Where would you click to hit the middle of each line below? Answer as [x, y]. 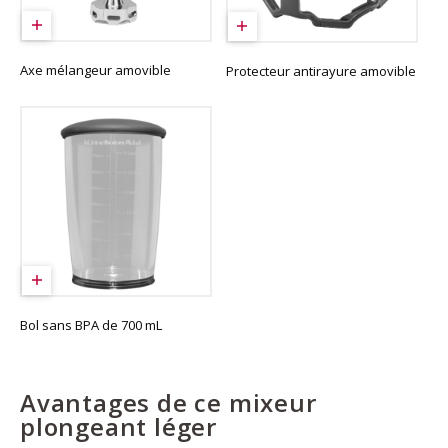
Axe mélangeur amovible [95, 69]
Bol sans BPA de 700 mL [91, 324]
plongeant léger [119, 426]
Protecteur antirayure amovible [320, 70]
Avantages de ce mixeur [168, 402]
